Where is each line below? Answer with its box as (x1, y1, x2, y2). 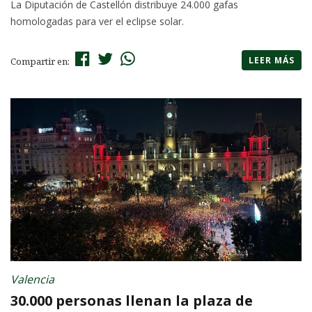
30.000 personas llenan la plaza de (10, 291, 253, 311)
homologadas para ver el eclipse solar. (10, 15, 184, 29)
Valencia (10, 272, 54, 288)
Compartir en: (10, 55, 72, 68)
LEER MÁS (249, 54, 295, 67)
